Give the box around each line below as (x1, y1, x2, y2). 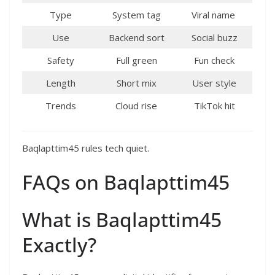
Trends (45, 99, 76, 112)
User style (192, 76, 236, 89)
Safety (47, 53, 74, 66)
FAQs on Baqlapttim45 (22, 168, 230, 195)
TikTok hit (193, 99, 235, 112)
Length (46, 76, 76, 89)
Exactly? (22, 231, 96, 258)
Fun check (194, 53, 234, 66)
